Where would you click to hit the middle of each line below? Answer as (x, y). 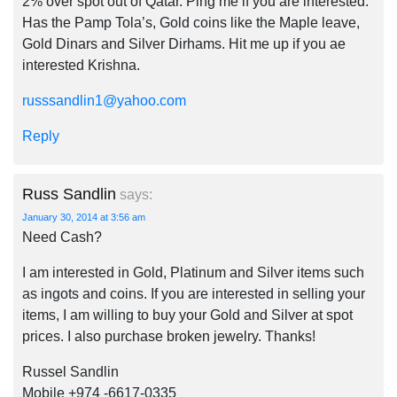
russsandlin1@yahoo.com (104, 101)
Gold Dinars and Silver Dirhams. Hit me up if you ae (184, 44)
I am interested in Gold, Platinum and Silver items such (193, 272)
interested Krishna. (81, 65)
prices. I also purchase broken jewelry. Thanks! (169, 336)
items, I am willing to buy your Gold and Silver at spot (187, 315)
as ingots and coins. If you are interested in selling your (194, 294)
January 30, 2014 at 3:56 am (84, 217)
